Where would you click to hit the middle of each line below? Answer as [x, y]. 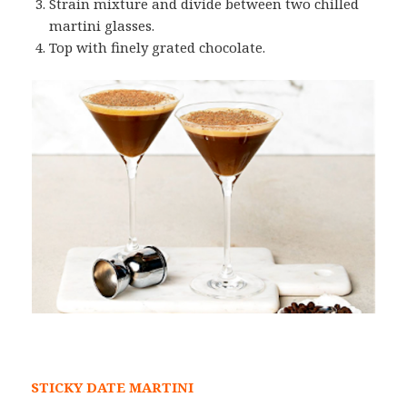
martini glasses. [102, 26]
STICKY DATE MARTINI [113, 387]
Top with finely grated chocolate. [158, 48]
